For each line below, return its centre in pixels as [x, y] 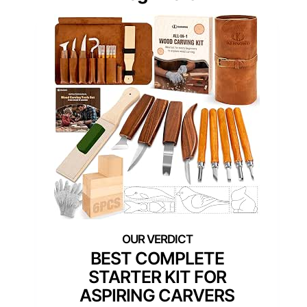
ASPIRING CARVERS [157, 295]
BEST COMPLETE [157, 258]
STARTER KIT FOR [157, 277]
